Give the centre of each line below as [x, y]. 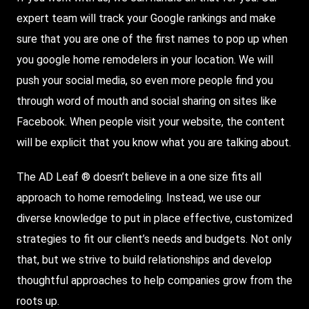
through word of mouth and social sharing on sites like [147, 101]
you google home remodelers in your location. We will [145, 60]
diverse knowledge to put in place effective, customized [154, 219]
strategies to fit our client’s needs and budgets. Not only [154, 239]
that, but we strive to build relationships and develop [144, 260]
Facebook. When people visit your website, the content [151, 122]
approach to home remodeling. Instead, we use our [139, 198]
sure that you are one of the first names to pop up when [152, 39]
